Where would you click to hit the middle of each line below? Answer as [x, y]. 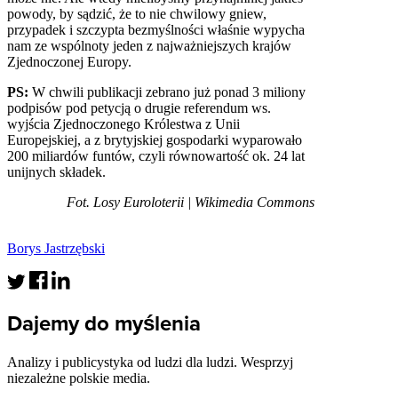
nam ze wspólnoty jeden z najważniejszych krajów [149, 45]
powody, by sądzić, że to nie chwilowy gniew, [137, 13]
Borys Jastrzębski [56, 248]
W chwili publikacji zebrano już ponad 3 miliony [167, 92]
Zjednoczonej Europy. [69, 61]
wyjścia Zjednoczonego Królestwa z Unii [123, 123]
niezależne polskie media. [79, 378]
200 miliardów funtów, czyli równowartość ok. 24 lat [156, 155]
